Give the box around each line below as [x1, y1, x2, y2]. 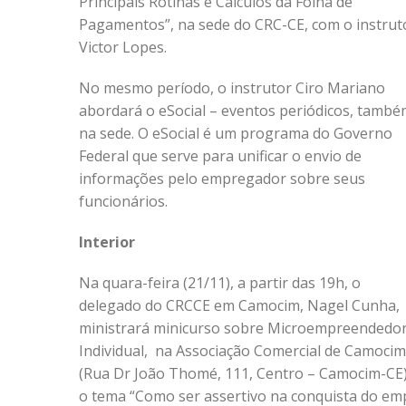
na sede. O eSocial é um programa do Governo [79, 123, 392, 143]
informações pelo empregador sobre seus [79, 169, 365, 188]
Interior [79, 232, 135, 252]
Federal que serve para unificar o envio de [79, 146, 362, 166]
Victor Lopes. [79, 37, 167, 57]
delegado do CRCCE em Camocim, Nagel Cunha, [79, 295, 400, 315]
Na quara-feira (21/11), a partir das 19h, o [79, 273, 361, 293]
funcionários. [79, 191, 168, 211]
